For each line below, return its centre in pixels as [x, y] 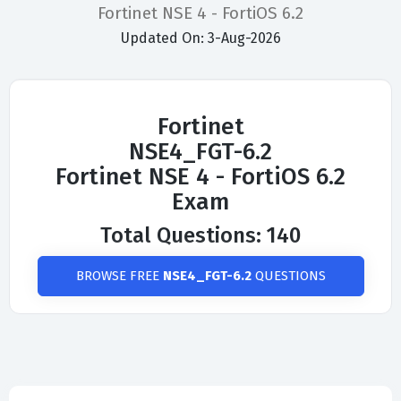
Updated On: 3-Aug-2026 [200, 38]
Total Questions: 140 [200, 236]
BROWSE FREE [119, 276]
